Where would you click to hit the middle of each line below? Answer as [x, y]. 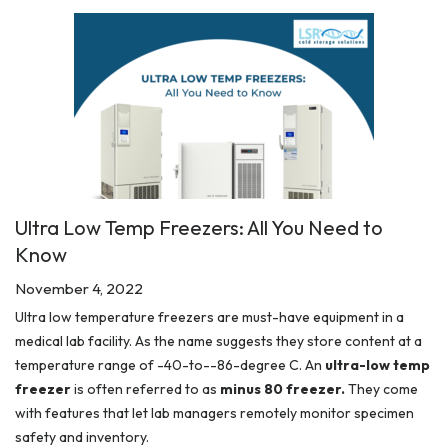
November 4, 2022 [79, 289]
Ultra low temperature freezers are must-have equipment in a [209, 317]
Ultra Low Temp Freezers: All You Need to [199, 228]
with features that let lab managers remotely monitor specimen [214, 413]
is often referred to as [145, 389]
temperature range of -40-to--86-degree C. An [170, 365]
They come [383, 389]
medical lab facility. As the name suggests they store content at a [218, 341]
